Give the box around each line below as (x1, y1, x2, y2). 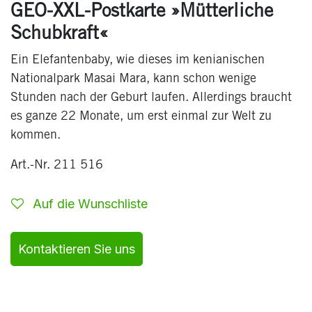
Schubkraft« (10, 26, 108, 45)
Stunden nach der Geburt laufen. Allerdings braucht (10, 92, 292, 105)
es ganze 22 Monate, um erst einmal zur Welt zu (10, 111, 272, 124)
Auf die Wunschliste (33, 196, 148, 212)
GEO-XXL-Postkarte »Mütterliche (10, 3, 273, 22)
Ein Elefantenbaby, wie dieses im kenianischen (10, 54, 265, 68)
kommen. (10, 130, 61, 143)
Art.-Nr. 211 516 (10, 159, 103, 173)
